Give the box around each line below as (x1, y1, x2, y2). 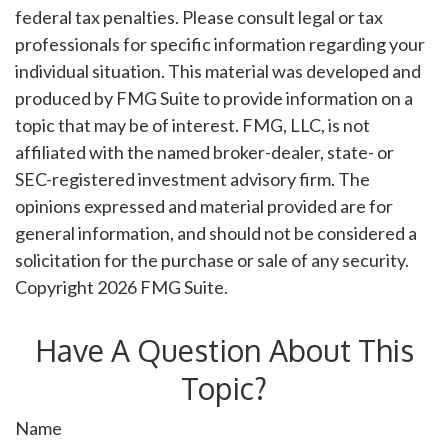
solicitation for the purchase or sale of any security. (15, 248, 409, 271)
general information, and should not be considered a (15, 221, 417, 244)
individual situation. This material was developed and (15, 59, 421, 82)
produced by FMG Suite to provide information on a (15, 86, 413, 109)
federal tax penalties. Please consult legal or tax (15, 5, 383, 28)
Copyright (15, 275, 97, 298)
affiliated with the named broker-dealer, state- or (15, 140, 394, 163)
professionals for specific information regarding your (15, 32, 425, 55)
